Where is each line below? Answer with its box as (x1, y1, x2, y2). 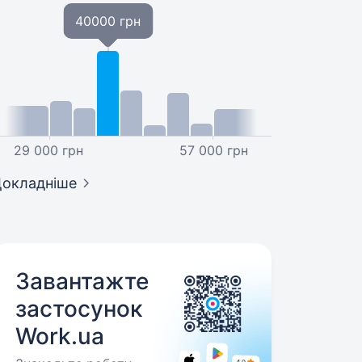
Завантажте (15, 267, 149, 295)
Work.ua (15, 322, 105, 350)
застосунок (15, 295, 143, 322)
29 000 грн (14, 142, 84, 158)
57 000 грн (179, 142, 249, 158)
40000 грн (75, 13, 141, 29)
